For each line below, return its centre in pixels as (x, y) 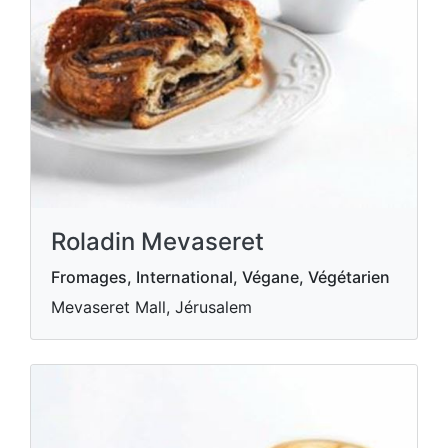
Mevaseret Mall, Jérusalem (151, 307)
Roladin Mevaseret (157, 241)
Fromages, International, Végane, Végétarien (220, 277)
